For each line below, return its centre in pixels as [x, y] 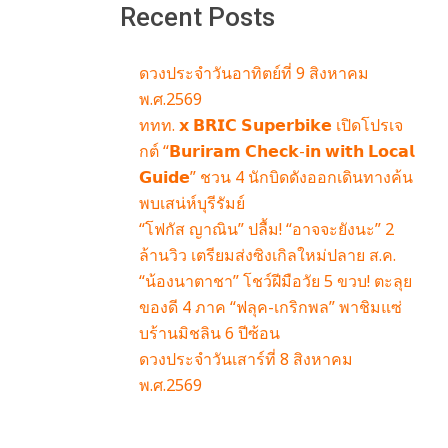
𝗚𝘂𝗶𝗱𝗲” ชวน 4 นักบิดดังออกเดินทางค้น [275, 177]
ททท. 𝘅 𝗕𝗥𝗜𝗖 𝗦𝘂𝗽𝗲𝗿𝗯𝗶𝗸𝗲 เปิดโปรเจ [270, 125]
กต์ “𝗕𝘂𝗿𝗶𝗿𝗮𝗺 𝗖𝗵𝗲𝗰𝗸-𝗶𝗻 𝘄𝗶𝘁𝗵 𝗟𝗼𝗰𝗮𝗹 [276, 151]
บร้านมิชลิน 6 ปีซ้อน [209, 333]
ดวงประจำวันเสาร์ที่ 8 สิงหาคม [245, 359]
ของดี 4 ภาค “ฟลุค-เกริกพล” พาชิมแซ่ [270, 307]
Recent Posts [197, 17]
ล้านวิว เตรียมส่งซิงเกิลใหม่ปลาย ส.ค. [267, 255]
